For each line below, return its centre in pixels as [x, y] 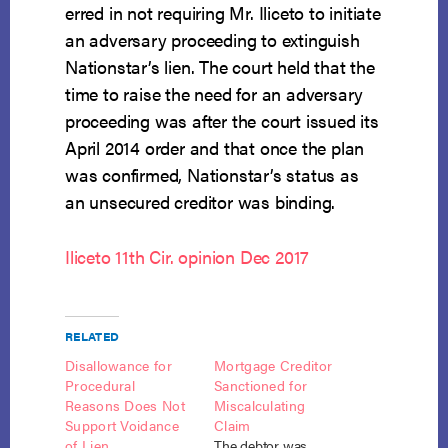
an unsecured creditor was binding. [200, 202]
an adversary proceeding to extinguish [212, 40]
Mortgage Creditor [273, 365]
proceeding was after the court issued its [222, 121]
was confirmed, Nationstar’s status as [212, 175]
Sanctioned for [261, 385]
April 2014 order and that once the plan [215, 148]
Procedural [100, 385]
